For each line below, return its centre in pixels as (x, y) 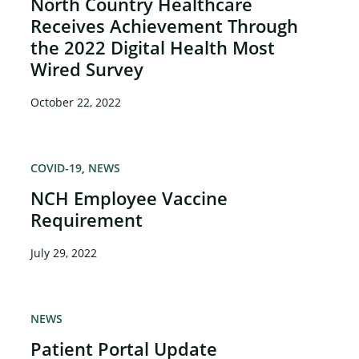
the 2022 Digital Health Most (153, 48)
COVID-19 (56, 168)
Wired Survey (87, 69)
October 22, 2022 (76, 103)
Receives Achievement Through (165, 26)
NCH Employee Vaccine (129, 198)
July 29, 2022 (64, 253)
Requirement (87, 220)
